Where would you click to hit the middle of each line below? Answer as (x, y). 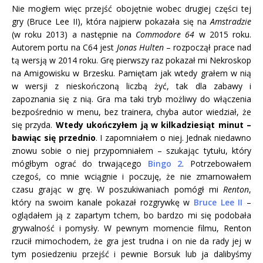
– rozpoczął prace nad (208, 48)
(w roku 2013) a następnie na (74, 35)
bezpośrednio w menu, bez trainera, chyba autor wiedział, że (131, 112)
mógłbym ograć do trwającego (80, 164)
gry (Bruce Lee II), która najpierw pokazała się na (111, 22)
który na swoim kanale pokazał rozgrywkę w (103, 203)
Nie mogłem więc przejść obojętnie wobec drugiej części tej (131, 9)
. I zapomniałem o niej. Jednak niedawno (173, 138)
